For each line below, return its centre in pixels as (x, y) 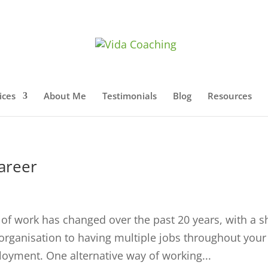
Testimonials (130, 96)
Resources (230, 96)
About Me (65, 96)
